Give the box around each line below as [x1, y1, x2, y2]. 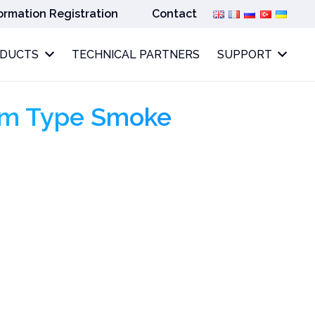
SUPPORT [217, 48, 272, 61]
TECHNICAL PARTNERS [71, 48, 200, 61]
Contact [152, 7, 198, 20]
